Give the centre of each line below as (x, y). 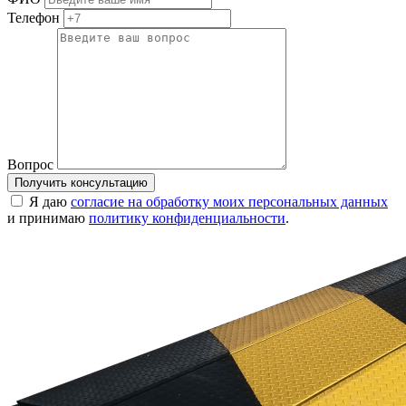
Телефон (34, 18)
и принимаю (48, 218)
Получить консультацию (81, 183)
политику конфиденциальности (187, 218)
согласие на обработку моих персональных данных (229, 202)
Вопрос (30, 165)
